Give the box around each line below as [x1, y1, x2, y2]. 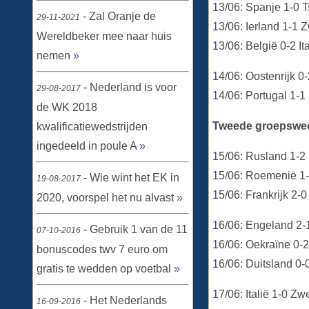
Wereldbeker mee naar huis [37, 30, 172, 42]
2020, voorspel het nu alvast [37, 192, 177, 203]
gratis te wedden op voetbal [37, 263, 174, 275]
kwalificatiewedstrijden [37, 121, 148, 132]
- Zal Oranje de [80, 10, 156, 22]
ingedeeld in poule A [37, 140, 139, 152]
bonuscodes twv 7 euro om [37, 243, 168, 255]
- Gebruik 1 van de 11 [81, 223, 188, 235]
